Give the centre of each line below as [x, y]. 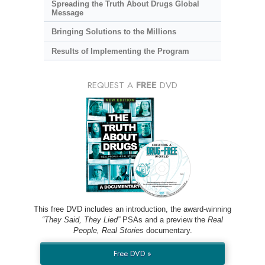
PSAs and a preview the [164, 220]
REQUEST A [112, 85]
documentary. [168, 231]
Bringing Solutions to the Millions [114, 32]
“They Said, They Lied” [81, 220]
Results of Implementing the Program [120, 51]
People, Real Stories [108, 231]
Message [67, 12]
